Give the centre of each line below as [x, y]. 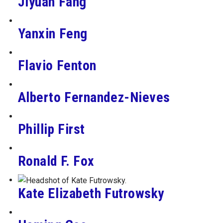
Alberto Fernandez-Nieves [94, 97]
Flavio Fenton [57, 65]
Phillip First [51, 129]
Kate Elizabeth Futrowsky [91, 194]
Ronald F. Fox [56, 161]
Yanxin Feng [53, 33]
